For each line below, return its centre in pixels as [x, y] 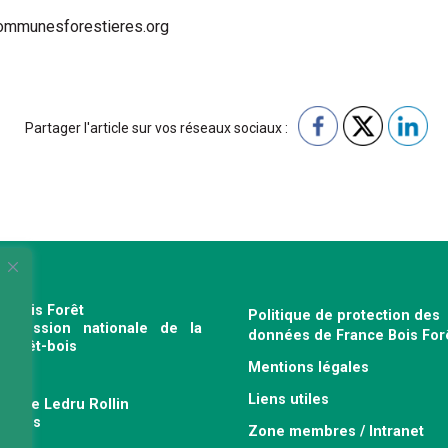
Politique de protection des [344, 315]
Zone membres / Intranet [336, 431]
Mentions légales [308, 367]
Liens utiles [288, 399]
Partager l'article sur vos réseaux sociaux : [156, 127]
